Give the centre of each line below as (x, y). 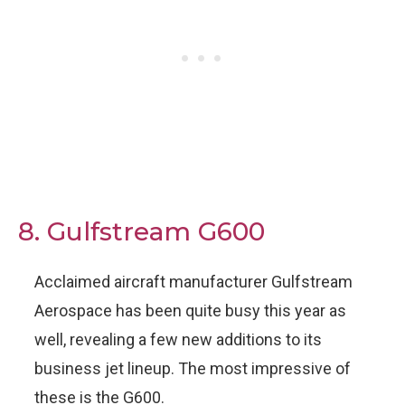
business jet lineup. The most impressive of (193, 368)
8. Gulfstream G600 (141, 231)
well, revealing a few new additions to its (178, 339)
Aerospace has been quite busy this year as (190, 310)
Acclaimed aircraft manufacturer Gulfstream (193, 281)
